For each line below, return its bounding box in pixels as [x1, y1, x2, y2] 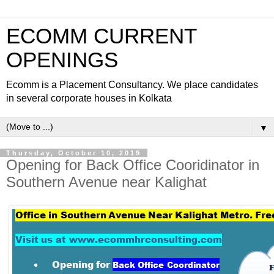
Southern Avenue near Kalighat [6, 174, 207, 190]
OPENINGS [6, 48, 118, 72]
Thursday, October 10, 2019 [6, 149, 141, 157]
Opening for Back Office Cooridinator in [6, 157, 259, 173]
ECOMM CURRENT [6, 24, 196, 48]
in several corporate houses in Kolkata [6, 93, 172, 103]
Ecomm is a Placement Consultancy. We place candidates [6, 80, 258, 90]
